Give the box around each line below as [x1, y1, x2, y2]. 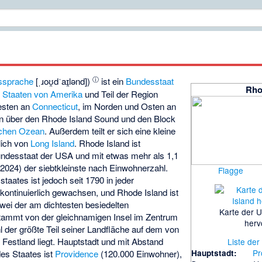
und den [119, 112, 154, 125]
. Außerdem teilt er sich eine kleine [44, 125, 176, 137]
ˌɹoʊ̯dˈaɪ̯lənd [38, 75, 85, 88]
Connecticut [32, 100, 78, 113]
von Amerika [34, 88, 83, 101]
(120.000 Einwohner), [98, 247, 182, 260]
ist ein [99, 75, 126, 88]
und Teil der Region [82, 88, 158, 101]
